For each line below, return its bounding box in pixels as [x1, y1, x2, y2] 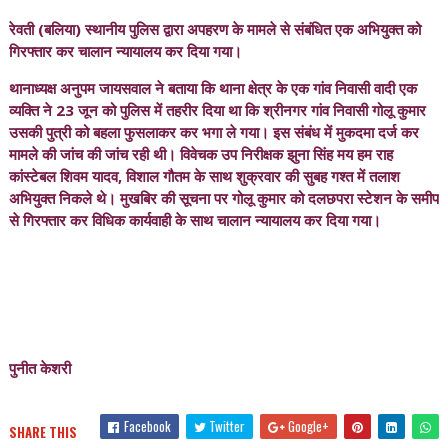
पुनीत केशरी [8, 358, 71, 378]
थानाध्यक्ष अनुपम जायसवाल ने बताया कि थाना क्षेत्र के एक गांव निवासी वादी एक [8, 78, 417, 98]
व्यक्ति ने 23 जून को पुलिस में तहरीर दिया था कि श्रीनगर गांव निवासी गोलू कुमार [8, 100, 426, 120]
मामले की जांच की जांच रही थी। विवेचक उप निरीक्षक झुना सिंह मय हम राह [8, 144, 393, 164]
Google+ [285, 416, 330, 436]
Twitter [206, 416, 246, 436]
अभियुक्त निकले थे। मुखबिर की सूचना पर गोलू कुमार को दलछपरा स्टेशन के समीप [8, 188, 439, 208]
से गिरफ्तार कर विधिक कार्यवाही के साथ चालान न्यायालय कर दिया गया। [8, 210, 381, 230]
